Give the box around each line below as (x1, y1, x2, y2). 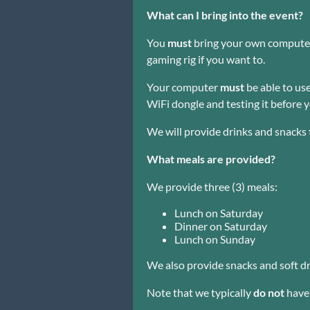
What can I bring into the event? (147, 8, 303, 21)
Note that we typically (147, 285, 253, 299)
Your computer (147, 80, 220, 93)
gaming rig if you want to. (147, 52, 265, 66)
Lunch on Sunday (174, 232, 255, 246)
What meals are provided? (147, 152, 275, 165)
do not (253, 285, 284, 299)
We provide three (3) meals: (147, 179, 277, 193)
